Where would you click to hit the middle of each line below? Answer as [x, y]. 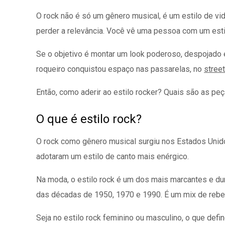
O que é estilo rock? [89, 119]
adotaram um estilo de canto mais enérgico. [113, 156]
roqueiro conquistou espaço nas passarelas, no [120, 69]
